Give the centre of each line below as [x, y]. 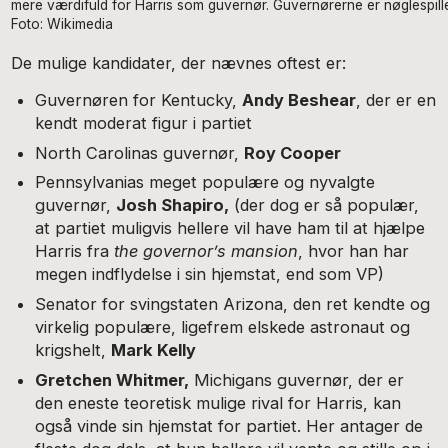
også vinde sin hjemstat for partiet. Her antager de [228, 426]
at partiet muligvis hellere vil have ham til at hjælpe [229, 228]
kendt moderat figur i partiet [143, 122]
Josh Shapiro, [172, 205]
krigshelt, [72, 350]
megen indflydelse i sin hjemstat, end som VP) [209, 274]
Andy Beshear [298, 99]
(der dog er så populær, [323, 205]
